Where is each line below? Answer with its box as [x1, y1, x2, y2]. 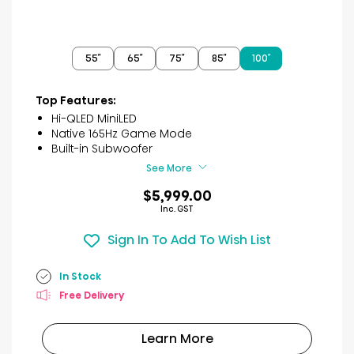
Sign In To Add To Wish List [107, 231, 271, 250]
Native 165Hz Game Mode [51, 125, 192, 141]
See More [145, 160, 192, 175]
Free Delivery [59, 288, 124, 303]
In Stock [59, 269, 101, 284]
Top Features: [36, 92, 116, 108]
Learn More [141, 329, 213, 348]
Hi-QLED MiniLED [51, 110, 137, 126]
